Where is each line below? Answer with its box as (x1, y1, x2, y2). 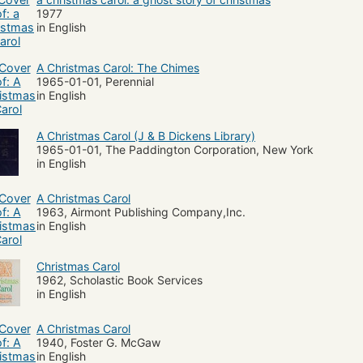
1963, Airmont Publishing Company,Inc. (36, 204, 246, 219)
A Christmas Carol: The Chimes (36, 60, 199, 75)
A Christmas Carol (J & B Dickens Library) (36, 128, 255, 143)
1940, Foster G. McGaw (36, 335, 160, 349)
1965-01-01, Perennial (36, 74, 154, 88)
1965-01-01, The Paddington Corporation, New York (36, 142, 314, 156)
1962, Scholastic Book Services (36, 272, 203, 287)
